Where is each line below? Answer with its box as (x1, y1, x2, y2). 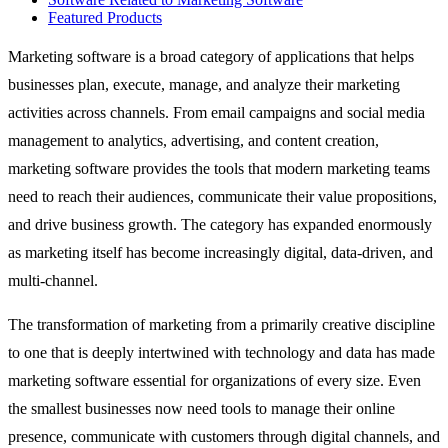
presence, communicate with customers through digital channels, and (8, 427, 440, 445)
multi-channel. (8, 271, 102, 289)
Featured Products (48, 8, 162, 26)
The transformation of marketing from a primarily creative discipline (8, 315, 435, 333)
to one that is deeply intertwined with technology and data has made (8, 343, 435, 361)
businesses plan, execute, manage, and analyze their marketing (8, 75, 400, 93)
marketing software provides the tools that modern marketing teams (8, 159, 430, 177)
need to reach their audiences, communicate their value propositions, (8, 187, 437, 205)
